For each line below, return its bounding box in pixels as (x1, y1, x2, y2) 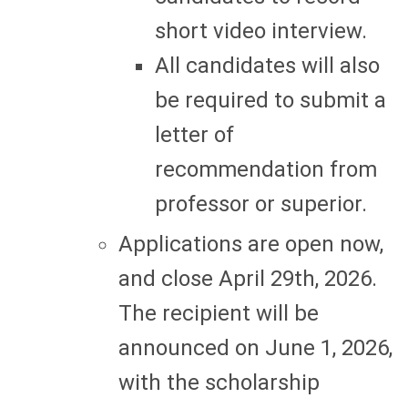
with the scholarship (118, 369, 320, 395)
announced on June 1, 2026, (118, 334, 393, 361)
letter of (155, 121, 234, 148)
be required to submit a (155, 87, 386, 113)
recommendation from (155, 156, 377, 182)
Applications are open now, (118, 230, 383, 257)
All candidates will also (155, 52, 380, 78)
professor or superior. (155, 190, 372, 217)
